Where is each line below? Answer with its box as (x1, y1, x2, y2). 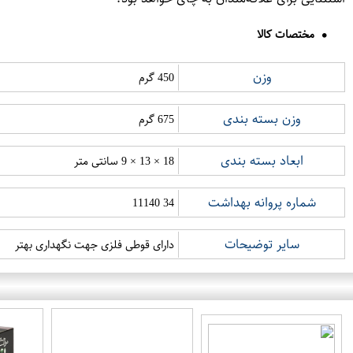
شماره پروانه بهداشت (207, 192, 316, 213)
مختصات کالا (257, 25, 314, 43)
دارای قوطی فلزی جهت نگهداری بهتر (15, 235, 174, 254)
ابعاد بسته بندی (220, 150, 303, 171)
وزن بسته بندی (223, 109, 300, 129)
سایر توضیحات (224, 234, 299, 255)
